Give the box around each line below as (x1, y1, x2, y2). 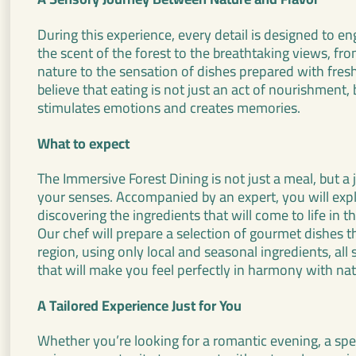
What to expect (37, 130, 130, 157)
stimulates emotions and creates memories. (37, 94, 300, 121)
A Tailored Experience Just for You (37, 292, 242, 319)
